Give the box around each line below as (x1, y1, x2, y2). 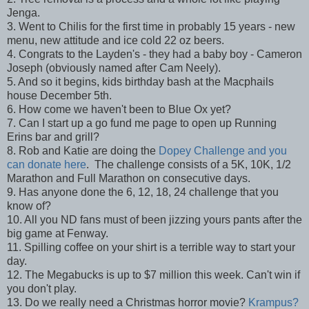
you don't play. (7, 283, 77, 295)
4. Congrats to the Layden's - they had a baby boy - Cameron (7, 48, 302, 61)
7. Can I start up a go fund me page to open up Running (7, 117, 277, 130)
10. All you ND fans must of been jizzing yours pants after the (7, 214, 302, 226)
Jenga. (7, 7, 40, 19)
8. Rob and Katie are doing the (7, 145, 156, 157)
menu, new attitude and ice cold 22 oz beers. (7, 34, 224, 47)
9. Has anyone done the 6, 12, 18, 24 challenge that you (7, 186, 279, 199)
